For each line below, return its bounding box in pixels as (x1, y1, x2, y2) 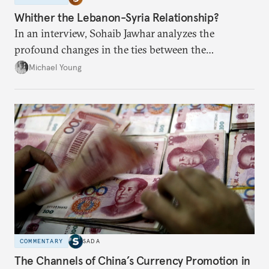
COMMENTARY (20, 237, 63, 246)
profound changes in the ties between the (14, 43, 206, 57)
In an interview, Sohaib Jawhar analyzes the (14, 26, 214, 41)
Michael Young (29, 61, 82, 73)
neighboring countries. (14, 59, 121, 73)
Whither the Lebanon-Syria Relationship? (14, 10, 219, 25)
